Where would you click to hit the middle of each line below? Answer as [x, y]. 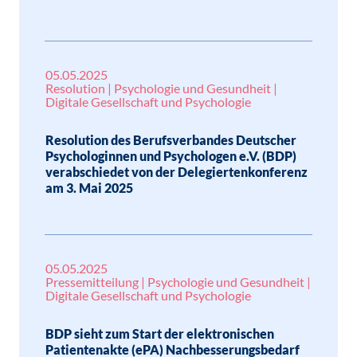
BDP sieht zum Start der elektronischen [160, 333]
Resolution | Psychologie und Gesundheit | [161, 88]
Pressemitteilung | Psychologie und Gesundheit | [178, 282]
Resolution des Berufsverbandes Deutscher [171, 140]
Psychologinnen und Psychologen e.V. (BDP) [171, 156]
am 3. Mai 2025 [89, 188]
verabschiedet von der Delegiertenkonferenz [177, 172]
